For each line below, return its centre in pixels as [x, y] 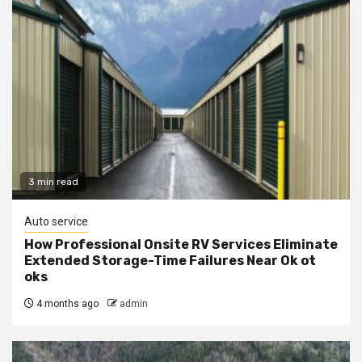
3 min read [53, 181]
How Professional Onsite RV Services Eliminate [181, 244]
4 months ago [66, 303]
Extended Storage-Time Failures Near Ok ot [170, 260]
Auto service [56, 221]
